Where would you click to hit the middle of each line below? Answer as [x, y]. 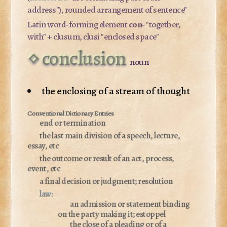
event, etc [44, 168]
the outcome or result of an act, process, [107, 158]
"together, [163, 24]
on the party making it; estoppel [112, 214]
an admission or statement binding [130, 204]
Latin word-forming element [78, 24]
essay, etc [43, 145]
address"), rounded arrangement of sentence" [107, 9]
